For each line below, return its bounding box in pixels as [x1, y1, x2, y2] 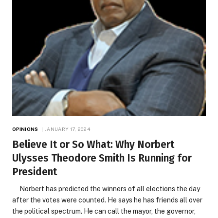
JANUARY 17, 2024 [45, 126, 90, 132]
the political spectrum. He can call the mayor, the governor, [12, 207, 196, 215]
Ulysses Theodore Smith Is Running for [12, 151, 192, 164]
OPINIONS [12, 126, 38, 132]
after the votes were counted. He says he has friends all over [12, 196, 202, 204]
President [12, 165, 57, 178]
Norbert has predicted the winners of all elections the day [12, 184, 200, 193]
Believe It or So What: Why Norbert [12, 138, 174, 151]
